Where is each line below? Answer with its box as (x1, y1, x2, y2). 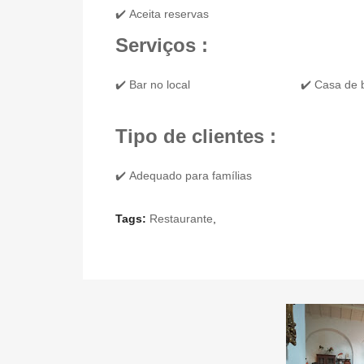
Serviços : (115, 34, 208, 57)
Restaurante (149, 212, 213, 226)
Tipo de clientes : (115, 125, 276, 148)
